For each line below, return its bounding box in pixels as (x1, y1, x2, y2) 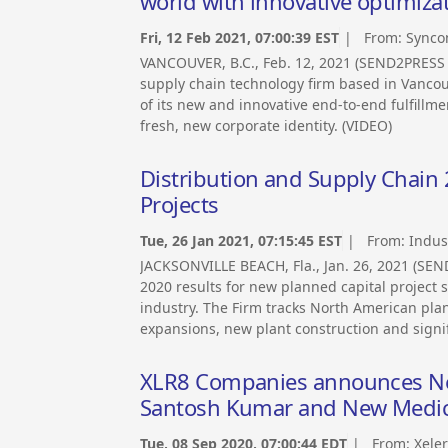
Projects (140, 189, 219, 220)
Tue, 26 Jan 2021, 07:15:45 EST (140, 231, 342, 251)
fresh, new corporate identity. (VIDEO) (140, 116, 392, 136)
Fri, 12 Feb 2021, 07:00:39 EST (140, 28, 339, 48)
